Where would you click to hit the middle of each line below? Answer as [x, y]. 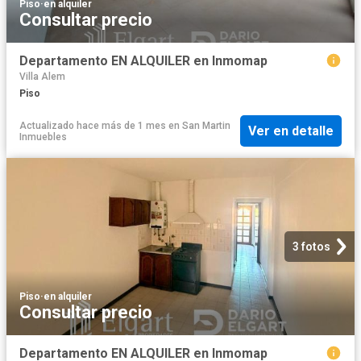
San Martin [206, 125]
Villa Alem [42, 76]
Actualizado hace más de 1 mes [93, 125]
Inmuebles [43, 137]
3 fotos [311, 247]
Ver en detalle [291, 131]
